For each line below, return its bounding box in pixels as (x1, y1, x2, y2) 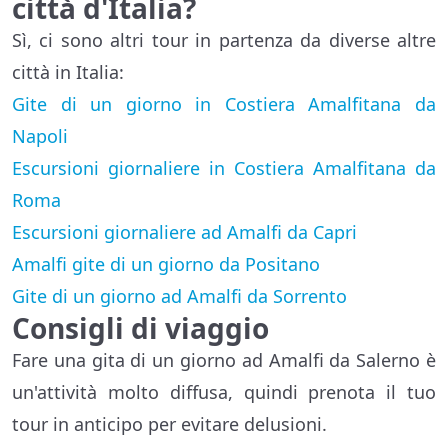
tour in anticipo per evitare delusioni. (12, 412, 327, 437)
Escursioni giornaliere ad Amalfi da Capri (12, 220, 357, 245)
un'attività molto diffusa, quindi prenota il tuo (12, 380, 436, 405)
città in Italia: (12, 60, 124, 85)
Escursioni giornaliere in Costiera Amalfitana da (12, 156, 436, 181)
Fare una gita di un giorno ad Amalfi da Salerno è (12, 348, 436, 373)
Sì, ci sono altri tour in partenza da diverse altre (12, 28, 436, 53)
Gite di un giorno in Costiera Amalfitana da (12, 92, 436, 117)
